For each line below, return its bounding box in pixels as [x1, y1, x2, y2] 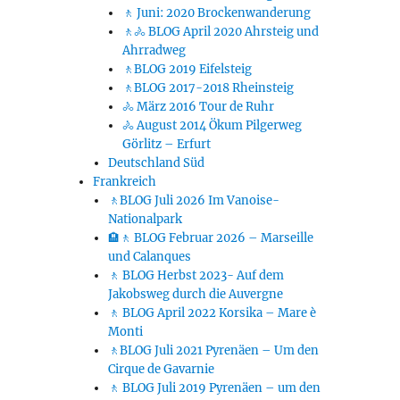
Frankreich [93, 174, 157, 190]
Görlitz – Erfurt [121, 137, 211, 153]
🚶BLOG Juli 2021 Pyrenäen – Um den [107, 343, 319, 359]
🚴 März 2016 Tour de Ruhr [121, 99, 274, 115]
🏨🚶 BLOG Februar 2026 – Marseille [107, 230, 313, 246]
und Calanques [107, 249, 191, 265]
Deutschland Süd [107, 155, 204, 171]
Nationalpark [107, 212, 182, 228]
